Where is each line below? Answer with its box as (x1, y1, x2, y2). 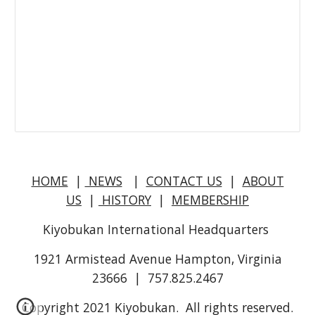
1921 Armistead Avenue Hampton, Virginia (33, 250, 282, 267)
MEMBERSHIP (172, 191, 249, 208)
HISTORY (98, 191, 151, 208)
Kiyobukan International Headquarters (43, 221, 272, 238)
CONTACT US (146, 172, 222, 189)
